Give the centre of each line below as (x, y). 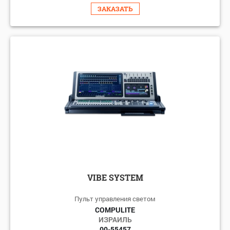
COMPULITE (115, 209)
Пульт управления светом (115, 198)
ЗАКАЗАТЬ (115, 8)
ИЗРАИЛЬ (115, 219)
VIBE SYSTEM (115, 177)
